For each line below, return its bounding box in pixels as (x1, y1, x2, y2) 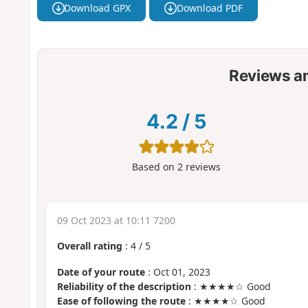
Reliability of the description (56, 280, 191, 294)
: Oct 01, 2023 (144, 265, 210, 279)
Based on (132, 160, 178, 174)
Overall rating (56, 239, 122, 252)
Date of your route (56, 265, 145, 279)
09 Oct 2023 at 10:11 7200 (56, 213, 175, 227)
